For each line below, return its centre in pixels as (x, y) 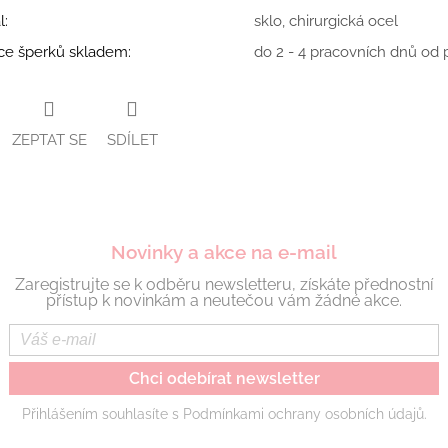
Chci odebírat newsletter (224, 379)
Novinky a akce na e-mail (224, 252)
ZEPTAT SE (49, 140)
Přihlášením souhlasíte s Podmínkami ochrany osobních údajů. (224, 414)
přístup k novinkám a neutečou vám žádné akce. (224, 301)
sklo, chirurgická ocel (325, 20)
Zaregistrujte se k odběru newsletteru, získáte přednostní (224, 285)
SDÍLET (132, 140)
